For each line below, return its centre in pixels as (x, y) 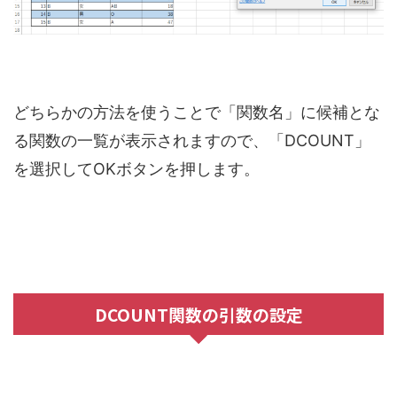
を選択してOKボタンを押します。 (136, 168)
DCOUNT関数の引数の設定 (198, 314)
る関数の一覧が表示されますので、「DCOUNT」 (192, 140)
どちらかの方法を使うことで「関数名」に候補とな (197, 112)
